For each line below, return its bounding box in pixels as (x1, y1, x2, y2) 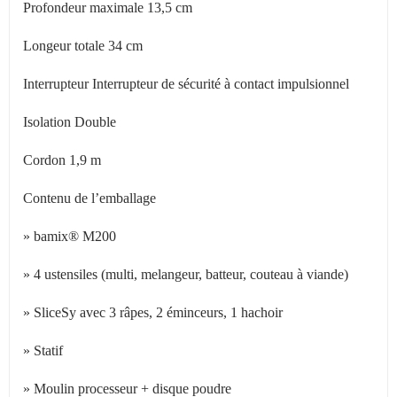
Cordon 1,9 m (23, 152, 101, 167)
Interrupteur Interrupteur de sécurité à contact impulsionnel (23, 76, 349, 91)
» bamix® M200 (23, 229, 116, 244)
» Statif (23, 343, 63, 358)
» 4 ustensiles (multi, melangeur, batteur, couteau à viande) (23, 267, 348, 282)
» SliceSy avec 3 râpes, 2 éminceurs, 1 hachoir (23, 305, 283, 320)
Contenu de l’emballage (23, 191, 156, 206)
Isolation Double (23, 114, 116, 129)
